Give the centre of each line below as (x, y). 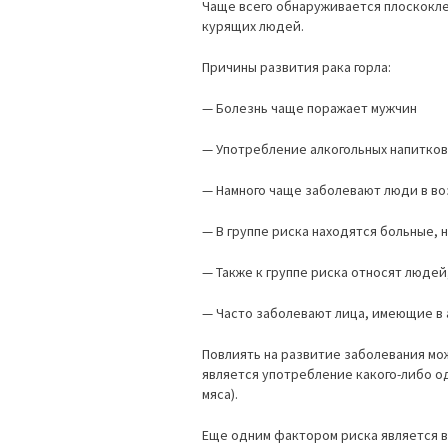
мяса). (220, 393)
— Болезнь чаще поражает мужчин (309, 107)
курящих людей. (253, 25)
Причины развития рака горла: (296, 66)
